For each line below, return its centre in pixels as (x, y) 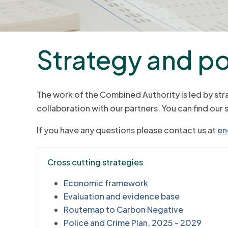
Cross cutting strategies (95, 162)
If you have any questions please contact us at (127, 130)
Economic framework (106, 183)
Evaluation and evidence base (122, 196)
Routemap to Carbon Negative (123, 209)
